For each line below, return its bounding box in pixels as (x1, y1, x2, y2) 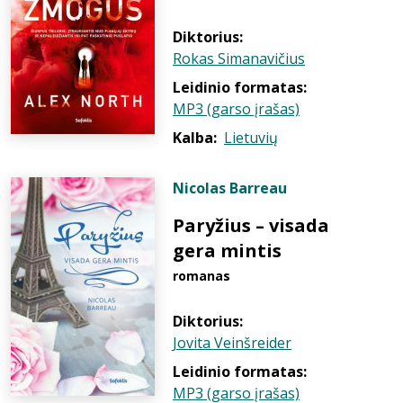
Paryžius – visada (173, 213, 329, 237)
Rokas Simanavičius (173, 49, 305, 68)
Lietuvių (224, 128, 278, 148)
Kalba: (173, 128, 217, 148)
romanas (173, 267, 230, 284)
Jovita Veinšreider (173, 333, 291, 353)
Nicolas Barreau (173, 178, 287, 198)
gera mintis (173, 238, 282, 263)
